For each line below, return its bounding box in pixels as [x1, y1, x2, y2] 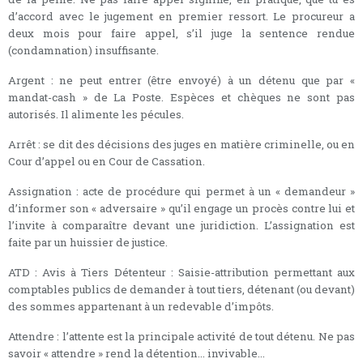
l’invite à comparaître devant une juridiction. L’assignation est [8, 217, 355, 233]
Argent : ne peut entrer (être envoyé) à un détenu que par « [8, 72, 355, 88]
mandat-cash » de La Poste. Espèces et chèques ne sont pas [8, 89, 355, 105]
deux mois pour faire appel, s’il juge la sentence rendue [8, 25, 355, 41]
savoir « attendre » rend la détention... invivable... [8, 345, 265, 361]
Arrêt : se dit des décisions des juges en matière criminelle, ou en [8, 136, 355, 152]
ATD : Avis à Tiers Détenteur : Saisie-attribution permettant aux [8, 264, 355, 280]
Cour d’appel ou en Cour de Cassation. [8, 153, 205, 169]
